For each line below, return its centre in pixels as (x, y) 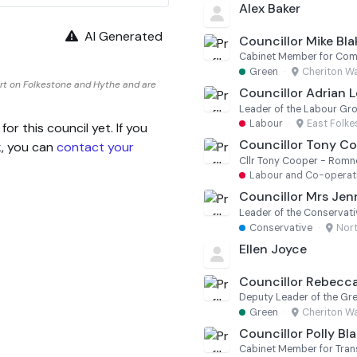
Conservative (281, 228)
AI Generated (122, 36)
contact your (95, 147)
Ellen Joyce (273, 249)
